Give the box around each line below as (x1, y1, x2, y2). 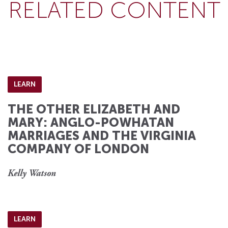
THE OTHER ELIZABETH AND (8, 102, 180, 117)
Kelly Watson (8, 169, 56, 179)
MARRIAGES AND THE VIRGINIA (8, 128, 196, 144)
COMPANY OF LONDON (8, 141, 149, 157)
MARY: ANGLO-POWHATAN (8, 115, 174, 130)
